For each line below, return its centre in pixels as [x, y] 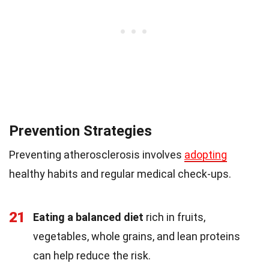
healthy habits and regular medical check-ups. [120, 174]
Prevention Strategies [80, 131]
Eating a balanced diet [88, 217]
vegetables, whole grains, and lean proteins [137, 237]
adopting [206, 155]
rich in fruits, [174, 217]
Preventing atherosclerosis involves [97, 155]
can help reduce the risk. [92, 256]
